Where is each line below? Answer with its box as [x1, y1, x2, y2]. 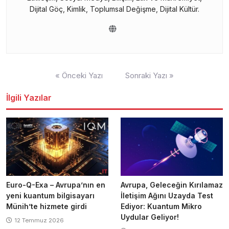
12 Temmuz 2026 [14, 216, 64, 224]
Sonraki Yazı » [125, 71, 174, 81]
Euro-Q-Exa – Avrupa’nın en [6, 180, 105, 189]
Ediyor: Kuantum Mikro [121, 201, 202, 211]
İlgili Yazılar [6, 93, 52, 103]
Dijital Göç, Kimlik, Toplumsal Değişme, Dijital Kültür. [30, 5, 199, 14]
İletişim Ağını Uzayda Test [121, 191, 213, 200]
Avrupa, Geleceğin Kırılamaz [121, 180, 223, 189]
